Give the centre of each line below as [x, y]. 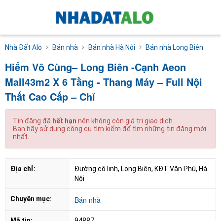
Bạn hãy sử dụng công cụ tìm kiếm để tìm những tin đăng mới [110, 129]
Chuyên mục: [31, 199]
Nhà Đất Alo [23, 47]
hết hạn [64, 121]
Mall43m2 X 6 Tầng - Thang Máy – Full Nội [104, 81]
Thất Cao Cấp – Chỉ [50, 96]
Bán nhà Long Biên [174, 47]
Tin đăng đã [33, 121]
